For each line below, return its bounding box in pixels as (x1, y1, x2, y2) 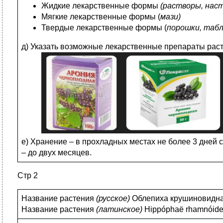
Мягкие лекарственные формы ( (41, 12, 160, 21)
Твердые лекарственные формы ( (41, 23, 167, 32)
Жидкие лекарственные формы (41, 1, 160, 10)
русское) (99, 194, 130, 203)
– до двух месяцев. (21, 148, 92, 157)
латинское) (99, 205, 142, 214)
